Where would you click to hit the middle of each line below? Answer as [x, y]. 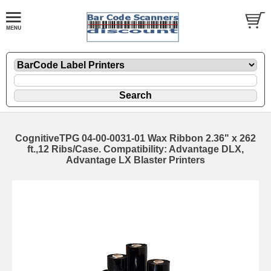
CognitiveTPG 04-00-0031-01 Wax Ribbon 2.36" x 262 [135, 138]
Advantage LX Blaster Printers [135, 160]
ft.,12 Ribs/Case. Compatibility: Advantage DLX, [135, 149]
